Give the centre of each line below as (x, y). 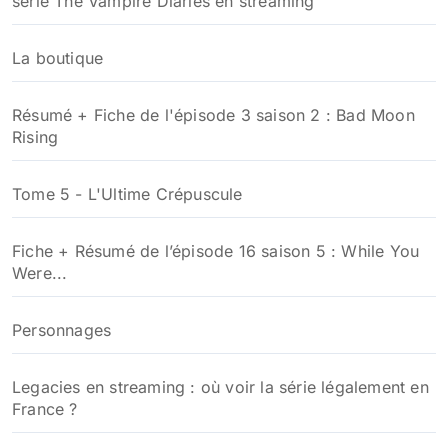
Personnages (62, 329)
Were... (40, 272)
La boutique (58, 57)
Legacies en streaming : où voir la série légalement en (220, 386)
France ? (45, 408)
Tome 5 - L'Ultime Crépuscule (127, 193)
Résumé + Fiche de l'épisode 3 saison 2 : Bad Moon (213, 114)
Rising (35, 136)
